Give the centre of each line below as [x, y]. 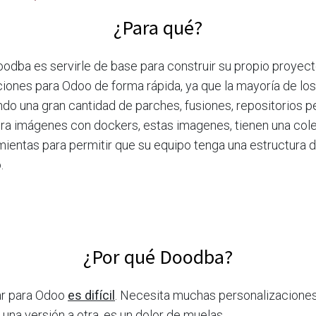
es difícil [91, 296]
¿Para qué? [158, 28]
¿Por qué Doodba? [158, 257]
